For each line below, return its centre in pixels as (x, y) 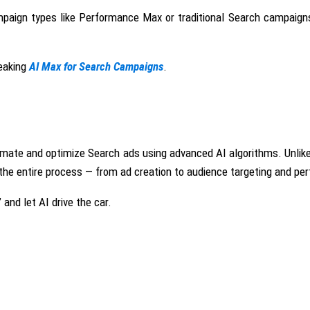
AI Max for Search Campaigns (96, 67)
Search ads (114, 153)
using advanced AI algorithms (209, 153)
